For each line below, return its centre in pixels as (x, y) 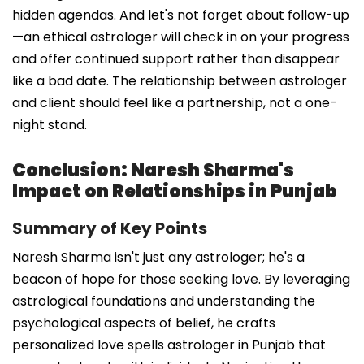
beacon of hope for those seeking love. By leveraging (181, 279)
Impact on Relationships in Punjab (175, 191)
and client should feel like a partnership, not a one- (175, 102)
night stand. (50, 124)
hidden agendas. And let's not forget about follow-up (181, 15)
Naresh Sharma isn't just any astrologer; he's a (158, 257)
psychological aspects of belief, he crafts (144, 323)
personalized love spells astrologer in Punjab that (169, 344)
